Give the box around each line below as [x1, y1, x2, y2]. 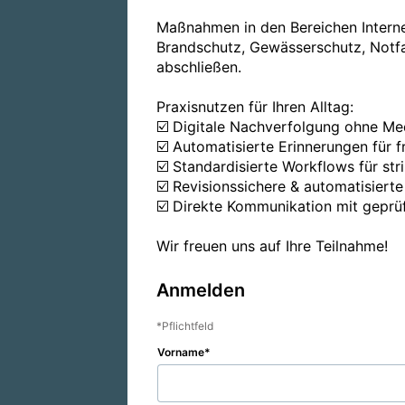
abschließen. [156, 58, 241, 76]
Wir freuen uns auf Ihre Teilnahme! [156, 237, 388, 255]
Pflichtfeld [162, 319, 213, 333]
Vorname [157, 345, 204, 359]
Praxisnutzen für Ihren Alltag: [156, 98, 353, 116]
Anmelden [156, 279, 245, 301]
